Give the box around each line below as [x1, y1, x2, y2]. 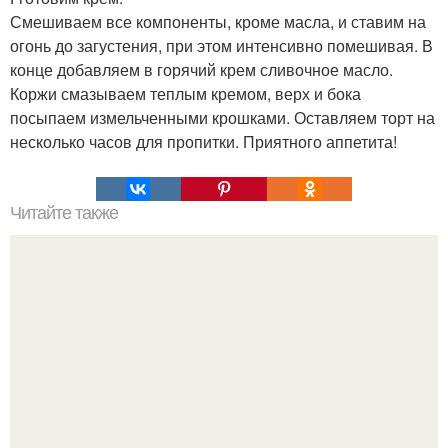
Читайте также [10, 202, 118, 223]
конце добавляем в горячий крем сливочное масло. [10, 57, 393, 81]
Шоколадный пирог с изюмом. [113, 384, 335, 408]
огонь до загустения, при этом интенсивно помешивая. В [10, 33, 433, 57]
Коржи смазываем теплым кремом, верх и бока [10, 81, 361, 105]
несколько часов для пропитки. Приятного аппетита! [10, 129, 397, 153]
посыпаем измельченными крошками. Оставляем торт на [10, 105, 435, 129]
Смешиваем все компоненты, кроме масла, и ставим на [10, 9, 426, 33]
